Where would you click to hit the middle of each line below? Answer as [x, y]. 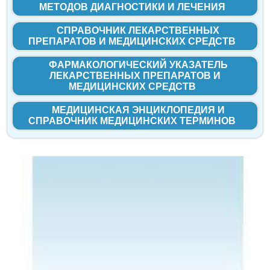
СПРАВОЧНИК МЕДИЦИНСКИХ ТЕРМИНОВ [132, 121]
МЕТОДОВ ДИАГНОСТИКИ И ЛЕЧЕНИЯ [132, 7]
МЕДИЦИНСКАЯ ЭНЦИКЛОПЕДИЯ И [138, 110]
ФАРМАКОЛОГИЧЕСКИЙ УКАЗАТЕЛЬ [138, 65]
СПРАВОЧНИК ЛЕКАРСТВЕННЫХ [138, 31]
